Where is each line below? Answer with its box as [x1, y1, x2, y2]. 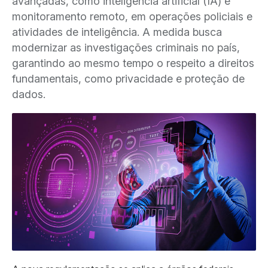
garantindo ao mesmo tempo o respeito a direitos [12, 57, 254, 69]
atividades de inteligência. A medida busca [12, 26, 222, 38]
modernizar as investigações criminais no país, [12, 41, 240, 54]
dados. [12, 88, 45, 100]
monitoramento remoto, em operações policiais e [12, 10, 252, 23]
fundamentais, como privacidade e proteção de [12, 72, 245, 85]
